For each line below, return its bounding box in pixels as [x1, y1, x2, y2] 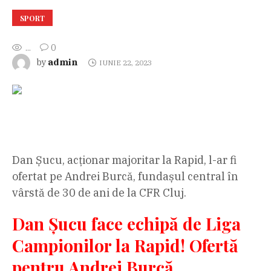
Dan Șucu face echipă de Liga [12, 212, 241, 235]
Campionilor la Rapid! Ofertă [12, 233, 238, 256]
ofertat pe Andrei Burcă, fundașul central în [12, 169, 238, 183]
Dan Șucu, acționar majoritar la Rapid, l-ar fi [12, 152, 237, 167]
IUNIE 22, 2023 [99, 57, 152, 67]
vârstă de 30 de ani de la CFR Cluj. [12, 185, 186, 200]
